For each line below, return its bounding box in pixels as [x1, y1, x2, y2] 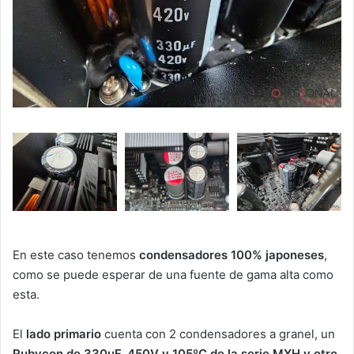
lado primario [26, 326, 101, 342]
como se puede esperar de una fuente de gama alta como [13, 267, 333, 283]
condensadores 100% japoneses [139, 247, 324, 263]
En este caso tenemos [13, 247, 139, 263]
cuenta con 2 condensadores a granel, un [101, 326, 335, 342]
